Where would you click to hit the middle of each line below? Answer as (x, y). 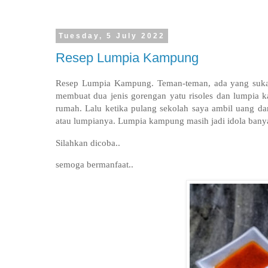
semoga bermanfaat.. (95, 165)
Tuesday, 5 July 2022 (112, 36)
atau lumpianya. (87, 121)
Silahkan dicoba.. (88, 142)
